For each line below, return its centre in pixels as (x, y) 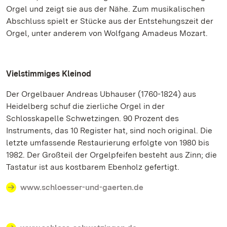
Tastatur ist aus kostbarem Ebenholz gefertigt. (93, 167)
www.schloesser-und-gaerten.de (82, 187)
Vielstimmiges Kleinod (49, 74)
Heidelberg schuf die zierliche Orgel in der (85, 106)
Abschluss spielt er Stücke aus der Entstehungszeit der (110, 21)
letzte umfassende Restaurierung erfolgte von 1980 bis (108, 143)
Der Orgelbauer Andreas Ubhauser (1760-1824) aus (101, 94)
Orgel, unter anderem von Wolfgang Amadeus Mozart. (107, 33)
